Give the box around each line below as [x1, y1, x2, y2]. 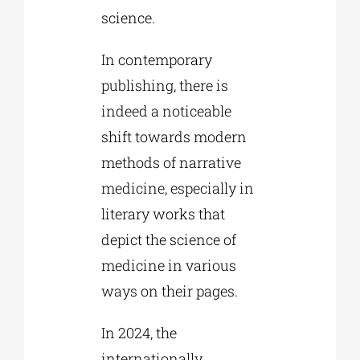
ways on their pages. [100, 281, 238, 301]
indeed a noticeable [100, 101, 231, 121]
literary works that [100, 204, 225, 224]
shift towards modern [100, 127, 247, 147]
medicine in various [100, 256, 236, 276]
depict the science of [100, 230, 236, 250]
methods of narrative [100, 153, 241, 173]
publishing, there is [100, 76, 228, 96]
